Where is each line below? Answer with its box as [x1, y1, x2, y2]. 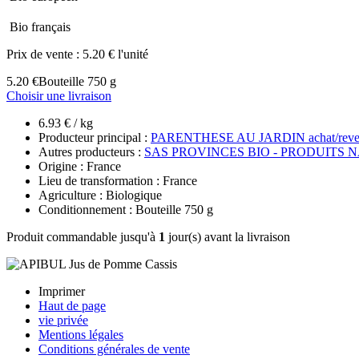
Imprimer [38, 284, 85, 298]
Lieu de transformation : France [38, 173, 197, 188]
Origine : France [38, 159, 121, 173]
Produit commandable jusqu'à [6, 229, 159, 244]
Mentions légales [38, 327, 123, 341]
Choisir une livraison [6, 88, 111, 103]
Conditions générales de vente [38, 341, 190, 356]
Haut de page [38, 298, 106, 313]
